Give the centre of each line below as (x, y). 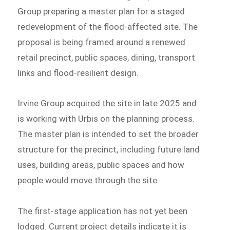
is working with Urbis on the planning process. (106, 119)
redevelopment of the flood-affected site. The (108, 26)
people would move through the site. (89, 180)
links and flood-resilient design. (78, 73)
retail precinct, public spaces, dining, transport (107, 57)
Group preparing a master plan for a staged (101, 11)
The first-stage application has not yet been (103, 211)
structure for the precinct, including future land (109, 150)
